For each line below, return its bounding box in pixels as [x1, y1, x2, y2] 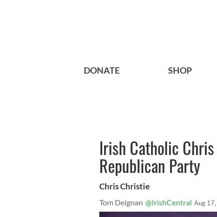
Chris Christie [99, 181, 150, 192]
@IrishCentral [145, 198, 192, 207]
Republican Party [99, 153, 200, 178]
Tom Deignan [99, 198, 143, 207]
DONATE [84, 65, 120, 76]
